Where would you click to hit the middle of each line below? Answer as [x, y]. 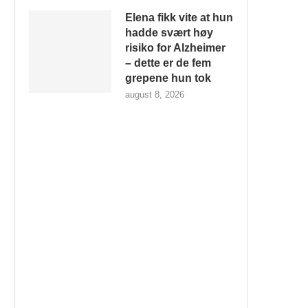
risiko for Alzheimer [175, 48]
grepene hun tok [168, 78]
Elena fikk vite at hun [179, 18]
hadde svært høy [169, 33]
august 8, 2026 [155, 95]
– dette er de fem [168, 63]
